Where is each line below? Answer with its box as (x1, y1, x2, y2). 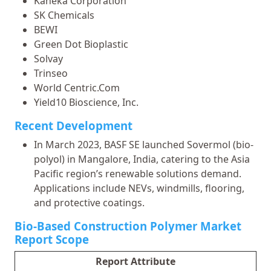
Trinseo (34, 66, 68, 80)
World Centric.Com (34, 80, 120, 94)
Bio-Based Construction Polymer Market (15, 218, 241, 233)
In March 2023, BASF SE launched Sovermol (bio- (34, 137, 253, 151)
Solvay (34, 51, 63, 65)
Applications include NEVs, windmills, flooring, (34, 181, 244, 195)
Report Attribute (96, 254, 175, 268)
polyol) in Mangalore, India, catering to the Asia (34, 152, 250, 166)
